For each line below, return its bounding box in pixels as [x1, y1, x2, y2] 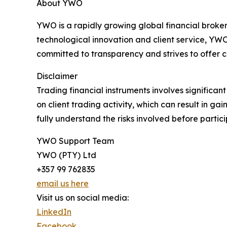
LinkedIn [36, 207, 71, 217]
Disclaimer [36, 71, 78, 82]
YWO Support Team [36, 136, 114, 146]
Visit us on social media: [36, 193, 129, 203]
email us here [36, 178, 89, 189]
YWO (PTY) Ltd [36, 150, 96, 161]
